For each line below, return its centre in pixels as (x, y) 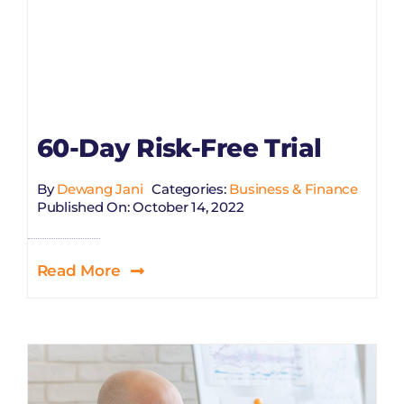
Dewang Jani (100, 188)
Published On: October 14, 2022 (140, 207)
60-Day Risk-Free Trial (179, 148)
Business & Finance (294, 188)
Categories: (191, 188)
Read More (78, 271)
